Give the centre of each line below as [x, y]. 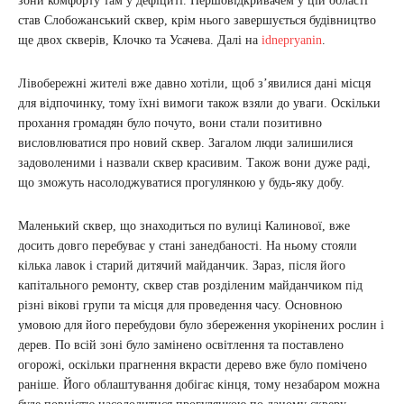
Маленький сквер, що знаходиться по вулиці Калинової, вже [184, 226]
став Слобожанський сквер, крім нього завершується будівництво [197, 20]
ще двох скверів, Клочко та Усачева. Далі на [140, 40]
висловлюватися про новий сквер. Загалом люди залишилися [185, 143]
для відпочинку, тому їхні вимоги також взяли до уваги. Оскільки [199, 103]
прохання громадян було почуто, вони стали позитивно [170, 123]
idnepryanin [292, 40]
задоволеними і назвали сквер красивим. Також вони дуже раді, [194, 163]
